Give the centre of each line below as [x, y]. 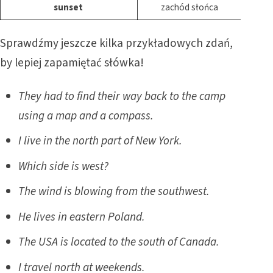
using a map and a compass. [86, 115]
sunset [69, 8]
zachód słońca [189, 8]
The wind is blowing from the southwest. [114, 192]
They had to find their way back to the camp [122, 96]
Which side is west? [63, 166]
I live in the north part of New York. [100, 141]
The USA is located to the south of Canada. [119, 242]
